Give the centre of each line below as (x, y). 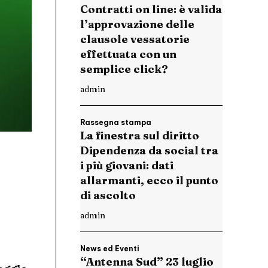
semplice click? (124, 69)
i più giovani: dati (127, 166)
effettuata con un (128, 54)
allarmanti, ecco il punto (149, 181)
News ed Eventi (110, 249)
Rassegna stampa (116, 123)
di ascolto (108, 196)
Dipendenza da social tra (149, 151)
